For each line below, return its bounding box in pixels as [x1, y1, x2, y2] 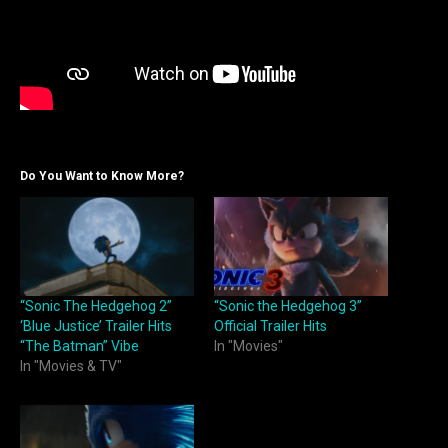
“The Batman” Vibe [20, 338, 139, 355]
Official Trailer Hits [214, 318, 327, 335]
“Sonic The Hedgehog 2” [20, 298, 172, 315]
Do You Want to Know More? [20, 169, 184, 184]
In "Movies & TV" [20, 358, 122, 375]
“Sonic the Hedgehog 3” [214, 298, 362, 315]
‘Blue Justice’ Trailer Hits [20, 318, 172, 335]
